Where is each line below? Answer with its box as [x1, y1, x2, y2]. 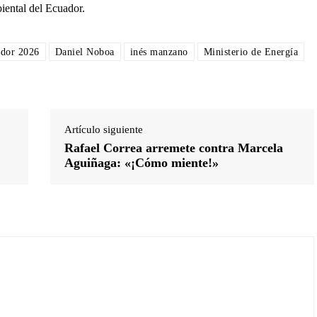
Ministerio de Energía [203, 46, 298, 57]
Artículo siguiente [64, 123, 143, 135]
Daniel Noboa [54, 46, 115, 57]
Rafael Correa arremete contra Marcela [64, 140, 283, 155]
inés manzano [129, 46, 188, 57]
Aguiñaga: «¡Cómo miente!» [64, 155, 219, 170]
